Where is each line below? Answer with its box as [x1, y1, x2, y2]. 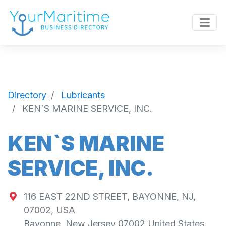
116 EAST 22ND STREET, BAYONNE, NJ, [23, 191, 196, 202]
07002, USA [23, 205, 75, 216]
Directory [8, 89, 46, 100]
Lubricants [61, 89, 105, 100]
